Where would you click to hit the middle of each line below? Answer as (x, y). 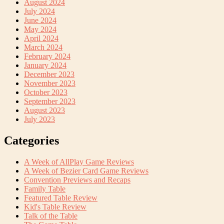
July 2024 (39, 11)
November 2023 (50, 83)
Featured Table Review (61, 197)
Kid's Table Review (55, 206)
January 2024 (45, 65)
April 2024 (41, 38)
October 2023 (46, 92)
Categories (31, 140)
